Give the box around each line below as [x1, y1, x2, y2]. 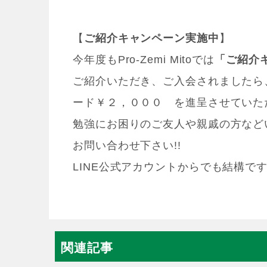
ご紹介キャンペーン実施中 [83, 32, 219, 45]
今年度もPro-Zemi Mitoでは [73, 54, 215, 66]
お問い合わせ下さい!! [73, 139, 181, 152]
